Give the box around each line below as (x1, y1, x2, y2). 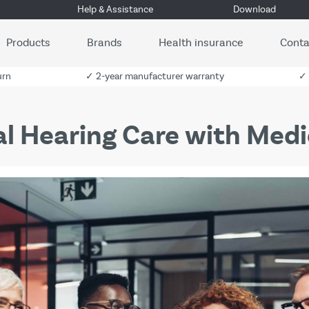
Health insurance (159, 36, 243, 49)
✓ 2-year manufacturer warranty (86, 70, 224, 82)
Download (232, 3, 276, 15)
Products (6, 36, 50, 49)
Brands (87, 36, 122, 49)
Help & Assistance (77, 3, 154, 15)
